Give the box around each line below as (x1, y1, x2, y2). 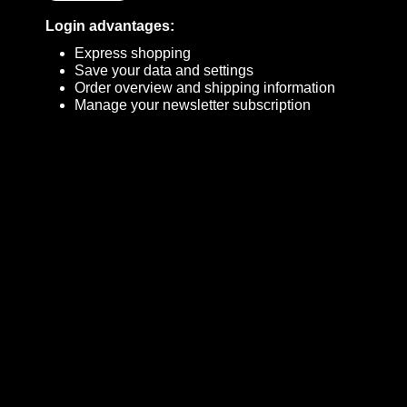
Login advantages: (45, 18, 174, 34)
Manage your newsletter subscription (74, 97, 311, 113)
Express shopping (74, 45, 191, 61)
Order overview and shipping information (74, 80, 335, 95)
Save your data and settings (74, 63, 253, 78)
